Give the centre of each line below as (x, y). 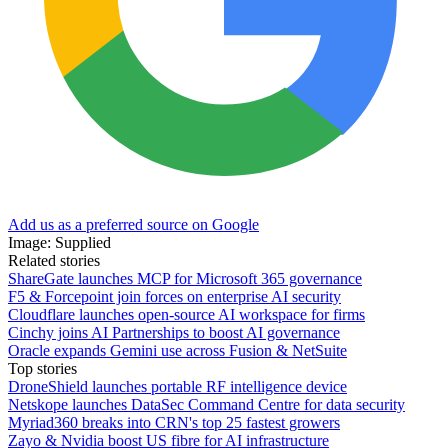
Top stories (42, 368)
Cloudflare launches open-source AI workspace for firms (186, 314)
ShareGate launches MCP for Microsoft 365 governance (185, 278)
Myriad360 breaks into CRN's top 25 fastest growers (174, 422)
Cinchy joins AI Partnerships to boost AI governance (174, 332)
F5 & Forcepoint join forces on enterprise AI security (174, 296)
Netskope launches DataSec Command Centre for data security (206, 404)
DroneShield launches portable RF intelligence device (177, 386)
